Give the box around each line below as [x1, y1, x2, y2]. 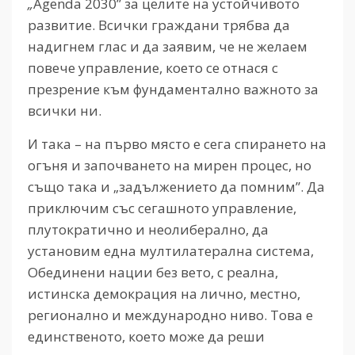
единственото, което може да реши [28, 326, 265, 345]
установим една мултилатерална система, [28, 241, 314, 260]
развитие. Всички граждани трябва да [28, 15, 290, 34]
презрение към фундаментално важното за [28, 79, 319, 98]
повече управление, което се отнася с [28, 58, 278, 77]
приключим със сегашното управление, [28, 198, 296, 217]
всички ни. [28, 101, 101, 120]
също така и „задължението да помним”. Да [28, 177, 325, 196]
